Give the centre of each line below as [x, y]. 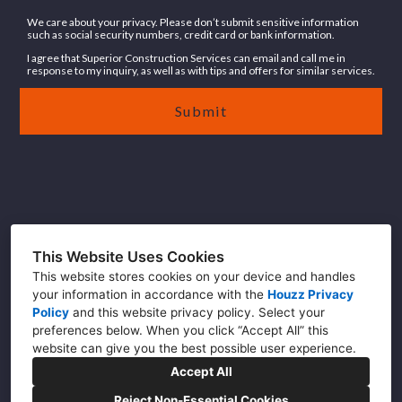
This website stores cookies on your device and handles [194, 276]
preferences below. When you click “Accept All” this [180, 330]
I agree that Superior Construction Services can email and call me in [187, 57]
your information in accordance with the [150, 294]
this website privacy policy [175, 312]
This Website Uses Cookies [128, 257]
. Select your [288, 312]
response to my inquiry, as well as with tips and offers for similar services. [201, 70]
